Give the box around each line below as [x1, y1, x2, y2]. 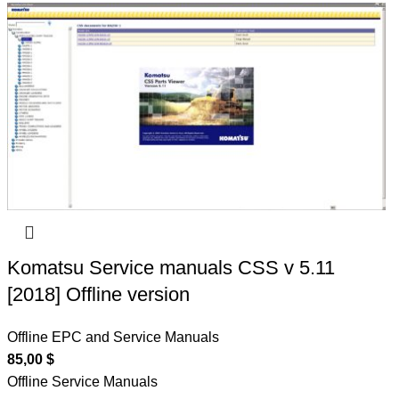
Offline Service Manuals [7, 374, 159, 390]
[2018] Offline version [7, 283, 191, 306]
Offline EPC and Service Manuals [7, 330, 220, 346]
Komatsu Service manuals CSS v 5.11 [7, 256, 336, 280]
